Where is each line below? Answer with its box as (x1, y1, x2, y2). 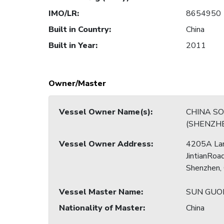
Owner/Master (48, 78, 106, 89)
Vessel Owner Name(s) (59, 106, 150, 118)
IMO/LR (48, 8, 77, 19)
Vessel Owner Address (59, 138, 151, 150)
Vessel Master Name (59, 186, 141, 198)
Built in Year (48, 40, 95, 51)
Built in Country (48, 24, 109, 35)
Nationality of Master (59, 202, 143, 214)
